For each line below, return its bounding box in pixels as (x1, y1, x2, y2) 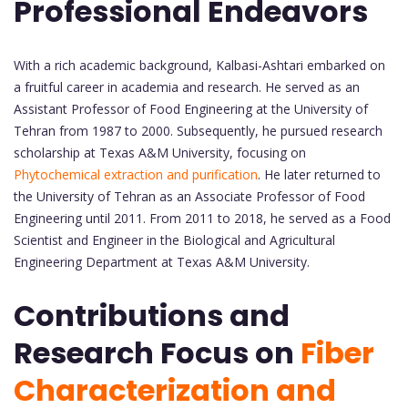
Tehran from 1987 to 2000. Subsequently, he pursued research (14, 121, 382, 139)
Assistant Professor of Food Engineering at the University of (14, 99, 368, 117)
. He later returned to (258, 165, 381, 183)
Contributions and (14, 295, 290, 337)
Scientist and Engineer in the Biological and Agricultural (14, 230, 335, 249)
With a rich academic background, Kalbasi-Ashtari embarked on (14, 56, 385, 74)
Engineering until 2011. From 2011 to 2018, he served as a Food (14, 209, 391, 227)
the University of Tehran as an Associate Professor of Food (14, 187, 365, 205)
